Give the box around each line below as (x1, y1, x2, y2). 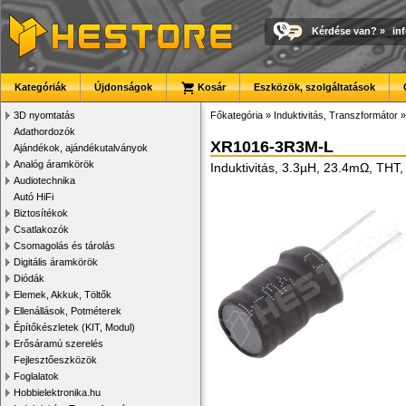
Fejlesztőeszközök (14, 354, 97, 365)
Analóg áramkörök (14, 159, 94, 169)
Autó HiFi (14, 191, 53, 202)
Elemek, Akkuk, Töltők (14, 289, 111, 300)
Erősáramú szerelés (14, 338, 103, 349)
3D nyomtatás (14, 110, 75, 121)
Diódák (14, 273, 44, 284)
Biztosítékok (14, 208, 68, 218)
